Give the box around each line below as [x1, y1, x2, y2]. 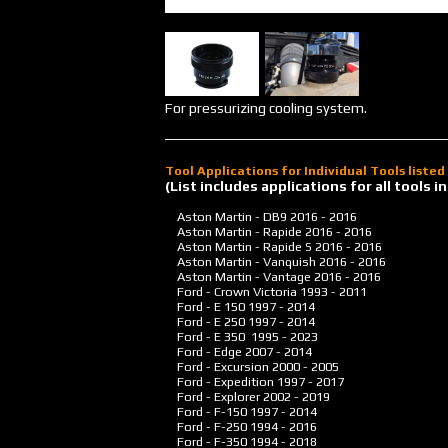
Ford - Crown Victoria [165, 284, 300, 299]
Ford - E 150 [165, 299, 248, 314]
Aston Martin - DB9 [165, 209, 290, 224]
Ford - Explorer [165, 389, 263, 404]
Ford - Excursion [165, 359, 272, 374]
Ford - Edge [165, 344, 245, 359]
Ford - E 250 [165, 314, 248, 329]
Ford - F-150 [165, 404, 250, 419]
